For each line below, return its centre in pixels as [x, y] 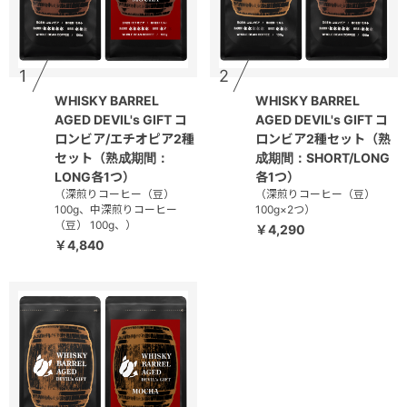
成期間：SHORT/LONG [323, 158]
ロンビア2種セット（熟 [323, 139]
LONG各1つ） [95, 177]
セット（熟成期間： [112, 158]
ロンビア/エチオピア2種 [124, 139]
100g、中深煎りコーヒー [116, 210]
